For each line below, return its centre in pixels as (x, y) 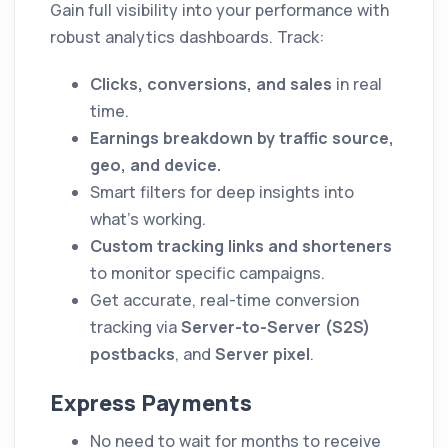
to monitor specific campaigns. (207, 272)
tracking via (135, 326)
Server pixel (262, 353)
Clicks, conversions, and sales (211, 83)
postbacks (132, 353)
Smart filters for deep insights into (222, 191)
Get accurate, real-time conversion (224, 299)
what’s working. (148, 218)
